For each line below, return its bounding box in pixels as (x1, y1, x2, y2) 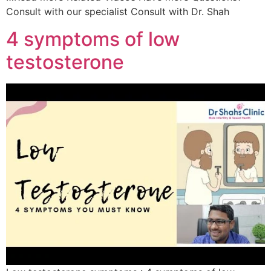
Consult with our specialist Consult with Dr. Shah (6, 5, 229, 18)
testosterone (6, 50, 124, 74)
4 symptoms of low (6, 27, 180, 51)
